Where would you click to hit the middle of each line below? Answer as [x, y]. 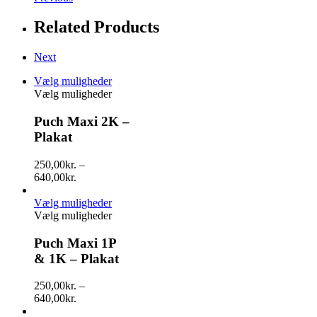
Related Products [97, 27]
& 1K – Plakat [76, 258]
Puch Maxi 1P [75, 243]
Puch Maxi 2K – [82, 122]
